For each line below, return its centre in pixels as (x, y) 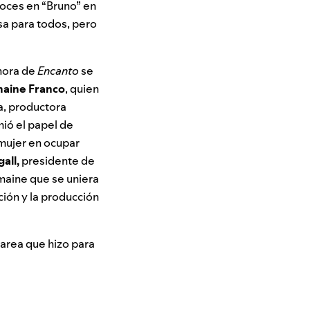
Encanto (58, 71)
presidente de (57, 161)
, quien (82, 89)
